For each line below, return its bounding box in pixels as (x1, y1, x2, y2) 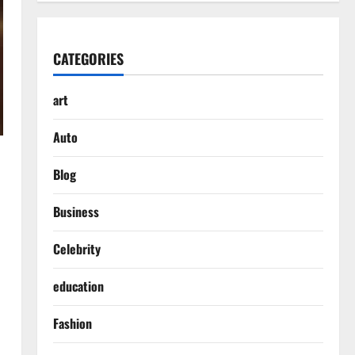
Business (52, 202, 99, 221)
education (52, 277, 104, 296)
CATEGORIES (52, 48, 124, 69)
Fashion (52, 314, 92, 333)
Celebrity (52, 239, 101, 258)
